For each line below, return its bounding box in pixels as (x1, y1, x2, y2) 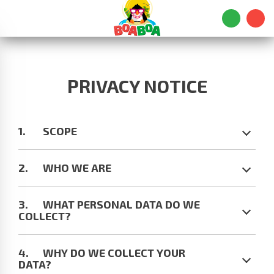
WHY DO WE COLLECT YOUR (43, 246, 185, 259)
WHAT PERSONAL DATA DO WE (43, 198, 200, 211)
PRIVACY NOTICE (67, 75, 207, 97)
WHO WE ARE (43, 161, 111, 174)
